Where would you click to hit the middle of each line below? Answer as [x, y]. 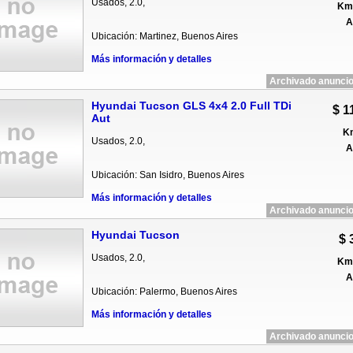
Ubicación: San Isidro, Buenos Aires [167, 175]
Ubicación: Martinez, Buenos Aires [164, 36]
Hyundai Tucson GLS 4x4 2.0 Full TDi [191, 106]
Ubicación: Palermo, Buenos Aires [164, 292]
